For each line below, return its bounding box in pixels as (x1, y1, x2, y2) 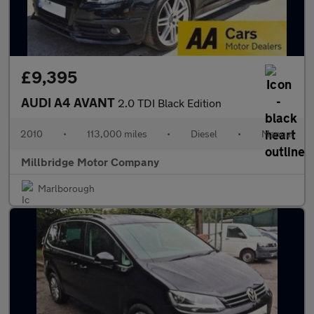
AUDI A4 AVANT (21, 95, 118, 110)
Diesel (191, 128, 218, 139)
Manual (261, 128, 294, 139)
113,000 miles (86, 128, 147, 139)
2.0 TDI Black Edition (118, 96, 221, 109)
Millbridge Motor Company (21, 155, 159, 168)
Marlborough (38, 182, 95, 194)
